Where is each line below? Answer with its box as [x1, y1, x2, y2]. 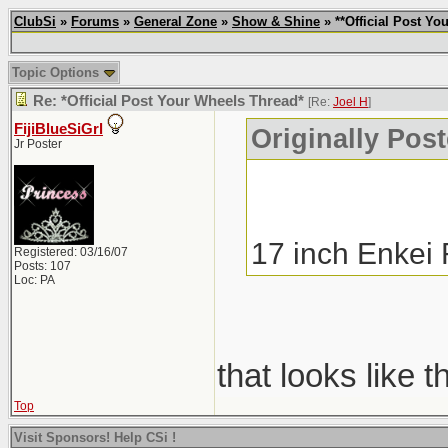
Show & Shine [232, 14, 320, 29]
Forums [71, 14, 119, 29]
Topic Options [12, 65, 103, 80]
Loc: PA [14, 273, 55, 287]
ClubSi [14, 14, 56, 29]
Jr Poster [14, 137, 62, 151]
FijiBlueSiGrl [14, 121, 103, 137]
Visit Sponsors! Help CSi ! [14, 430, 176, 445]
